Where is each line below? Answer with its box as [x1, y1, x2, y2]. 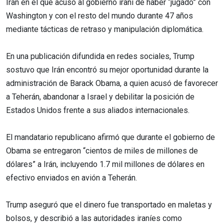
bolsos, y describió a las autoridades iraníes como [6, 213, 182, 223]
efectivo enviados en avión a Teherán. [6, 172, 137, 182]
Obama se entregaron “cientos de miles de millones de [6, 145, 198, 155]
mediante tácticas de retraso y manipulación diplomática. [6, 24, 203, 34]
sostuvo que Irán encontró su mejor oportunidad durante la [6, 64, 208, 74]
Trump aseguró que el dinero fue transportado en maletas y [6, 199, 212, 209]
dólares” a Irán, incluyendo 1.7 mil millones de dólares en [6, 159, 204, 169]
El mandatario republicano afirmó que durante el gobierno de [6, 132, 215, 142]
